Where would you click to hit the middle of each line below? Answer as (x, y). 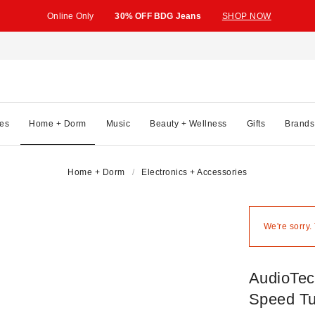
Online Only (71, 16)
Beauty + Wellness (188, 123)
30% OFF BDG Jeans (158, 16)
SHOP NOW (246, 16)
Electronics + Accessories (194, 172)
